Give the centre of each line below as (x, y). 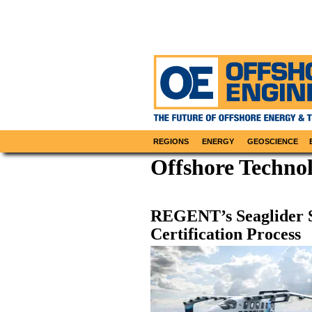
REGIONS (171, 141)
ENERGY (218, 141)
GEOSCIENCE (273, 141)
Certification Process (226, 234)
